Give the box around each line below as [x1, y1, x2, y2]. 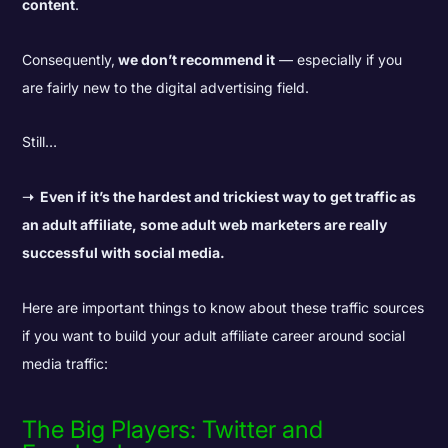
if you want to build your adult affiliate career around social [22, 326, 406, 344]
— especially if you [275, 50, 403, 68]
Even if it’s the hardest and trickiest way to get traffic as [40, 188, 417, 206]
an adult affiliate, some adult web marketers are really [22, 216, 388, 234]
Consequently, [22, 50, 116, 68]
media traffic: [22, 354, 109, 372]
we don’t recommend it [115, 50, 276, 68]
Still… [22, 133, 58, 151]
